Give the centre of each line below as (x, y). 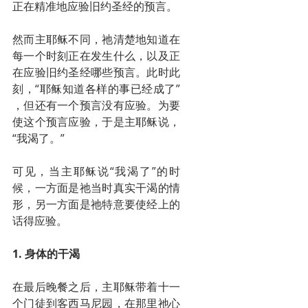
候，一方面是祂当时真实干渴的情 (96, 188)
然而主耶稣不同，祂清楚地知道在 (96, 39)
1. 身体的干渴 (46, 254)
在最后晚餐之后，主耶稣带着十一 (96, 287)
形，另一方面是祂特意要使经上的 (96, 204)
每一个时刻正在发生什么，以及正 (96, 56)
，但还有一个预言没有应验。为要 (96, 105)
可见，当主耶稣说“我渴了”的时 (96, 171)
